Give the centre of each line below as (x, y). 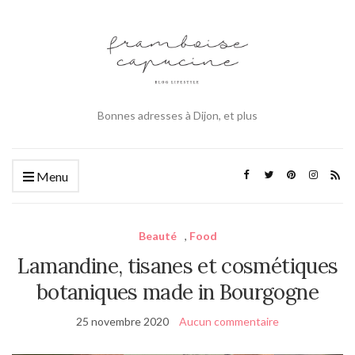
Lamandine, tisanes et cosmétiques (177, 265)
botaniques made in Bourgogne (177, 292)
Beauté (157, 235)
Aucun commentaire (229, 321)
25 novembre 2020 (122, 321)
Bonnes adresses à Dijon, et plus (177, 115)
